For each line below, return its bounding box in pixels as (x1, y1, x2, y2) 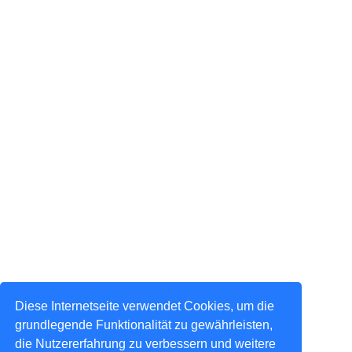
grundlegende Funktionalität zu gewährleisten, (15, 317, 273, 332)
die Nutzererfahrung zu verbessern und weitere (15, 336, 277, 350)
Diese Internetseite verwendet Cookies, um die (15, 299, 275, 313)
